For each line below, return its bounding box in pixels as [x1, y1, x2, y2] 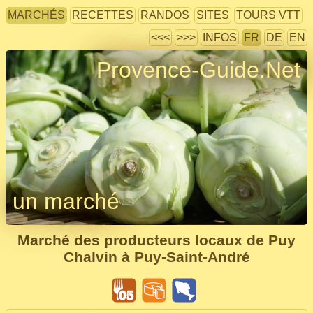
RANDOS [140, 9, 189, 21]
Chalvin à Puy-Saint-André [63, 249, 250, 265]
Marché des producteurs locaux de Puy [17, 232, 296, 248]
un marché [13, 189, 119, 214]
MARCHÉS [8, 9, 65, 21]
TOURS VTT [236, 9, 300, 21]
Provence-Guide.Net [96, 57, 300, 82]
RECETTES [72, 9, 133, 21]
